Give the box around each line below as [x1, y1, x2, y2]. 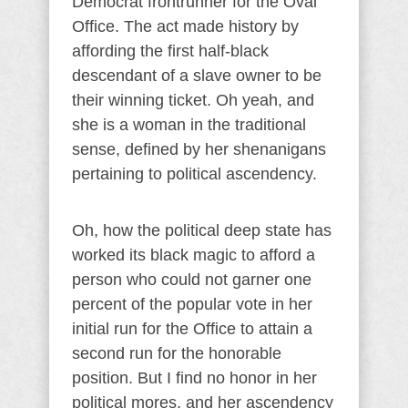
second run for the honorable [72, 344, 281, 362]
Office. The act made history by [72, 17, 299, 36]
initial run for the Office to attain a [72, 320, 312, 338]
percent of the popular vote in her [72, 295, 312, 313]
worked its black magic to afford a [72, 246, 315, 264]
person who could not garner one [72, 270, 311, 289]
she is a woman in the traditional [72, 116, 306, 134]
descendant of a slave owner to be [72, 66, 321, 85]
